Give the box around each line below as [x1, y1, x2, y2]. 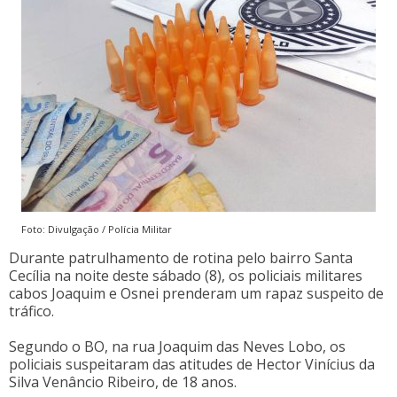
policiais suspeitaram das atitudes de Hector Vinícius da [9, 354, 375, 374]
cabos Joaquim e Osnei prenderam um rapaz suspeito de [9, 284, 384, 303]
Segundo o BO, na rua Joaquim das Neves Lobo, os [9, 337, 346, 356]
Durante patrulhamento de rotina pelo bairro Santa [9, 248, 353, 268]
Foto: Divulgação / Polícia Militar [21, 222, 172, 236]
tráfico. [9, 301, 54, 321]
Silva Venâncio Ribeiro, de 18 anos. [9, 372, 237, 392]
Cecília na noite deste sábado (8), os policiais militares [9, 266, 362, 285]
